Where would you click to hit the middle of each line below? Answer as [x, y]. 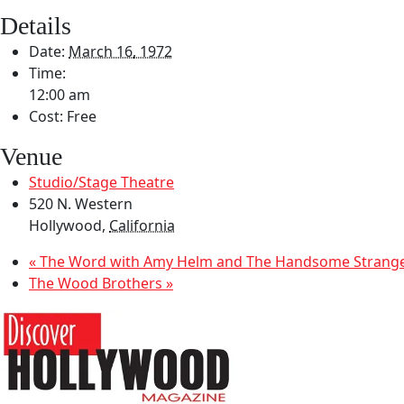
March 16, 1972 [120, 51]
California [142, 225]
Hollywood [65, 225]
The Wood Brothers [97, 283]
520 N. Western [81, 203]
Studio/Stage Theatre [101, 182]
